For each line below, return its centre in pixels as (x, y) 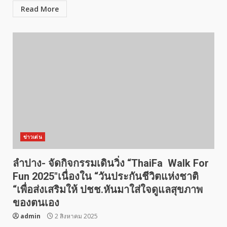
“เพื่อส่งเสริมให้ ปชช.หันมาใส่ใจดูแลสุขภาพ (108, 190)
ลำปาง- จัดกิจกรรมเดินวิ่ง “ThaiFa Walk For (111, 163)
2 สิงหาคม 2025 (75, 216)
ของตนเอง (36, 203)
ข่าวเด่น (33, 137)
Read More (40, 9)
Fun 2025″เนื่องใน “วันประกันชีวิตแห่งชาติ (106, 176)
